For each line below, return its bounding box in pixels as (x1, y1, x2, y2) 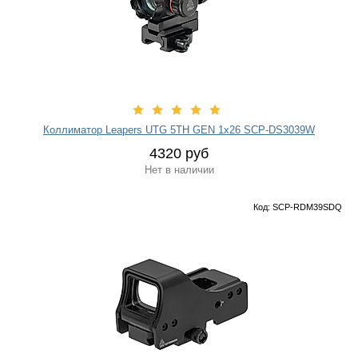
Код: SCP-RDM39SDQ (253, 202, 342, 212)
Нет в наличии (144, 164, 214, 176)
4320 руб (149, 145, 209, 161)
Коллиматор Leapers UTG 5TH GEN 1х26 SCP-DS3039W (43, 124, 315, 136)
